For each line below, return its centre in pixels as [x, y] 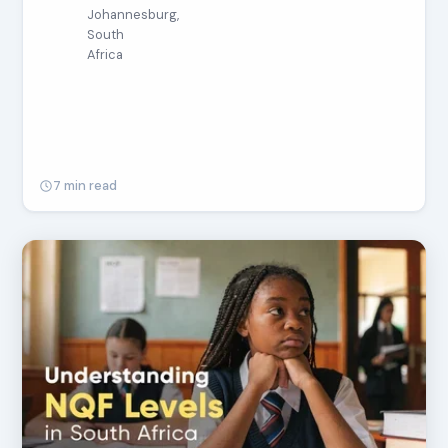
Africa [105, 54]
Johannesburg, [133, 14]
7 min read [85, 185]
